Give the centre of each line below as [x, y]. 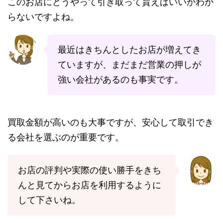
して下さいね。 [49, 200]
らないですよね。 [43, 17]
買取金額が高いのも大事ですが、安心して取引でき [111, 122]
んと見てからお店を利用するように [90, 185]
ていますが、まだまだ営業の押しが [129, 65]
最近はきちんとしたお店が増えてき [129, 50]
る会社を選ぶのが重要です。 [66, 137]
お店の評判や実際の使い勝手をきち [90, 170]
